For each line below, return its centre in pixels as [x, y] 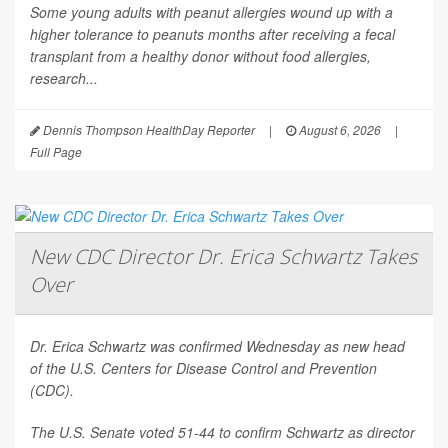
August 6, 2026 [338, 130]
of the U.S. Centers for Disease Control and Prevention [203, 368]
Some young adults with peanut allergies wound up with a [211, 12]
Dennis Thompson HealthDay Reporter [147, 130]
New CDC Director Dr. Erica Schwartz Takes [223, 257]
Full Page [56, 152]
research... [64, 78]
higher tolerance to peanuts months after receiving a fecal [212, 34]
